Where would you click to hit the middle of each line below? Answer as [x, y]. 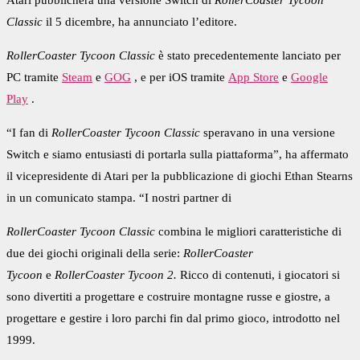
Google [309, 78]
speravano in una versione [268, 133]
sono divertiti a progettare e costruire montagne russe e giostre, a [168, 297]
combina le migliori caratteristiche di [248, 232]
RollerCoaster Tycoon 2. [116, 275]
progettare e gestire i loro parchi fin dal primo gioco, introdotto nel [173, 319]
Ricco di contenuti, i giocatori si [258, 275]
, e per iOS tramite [180, 78]
